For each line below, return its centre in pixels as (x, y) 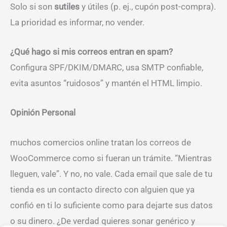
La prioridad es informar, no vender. (77, 22)
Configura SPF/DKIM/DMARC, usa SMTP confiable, (107, 68)
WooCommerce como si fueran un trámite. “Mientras (111, 158)
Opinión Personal (43, 113)
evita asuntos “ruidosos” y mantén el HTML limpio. (106, 83)
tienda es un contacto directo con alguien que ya (102, 189)
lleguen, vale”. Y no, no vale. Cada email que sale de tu (111, 174)
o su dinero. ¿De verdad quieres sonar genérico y (103, 221)
